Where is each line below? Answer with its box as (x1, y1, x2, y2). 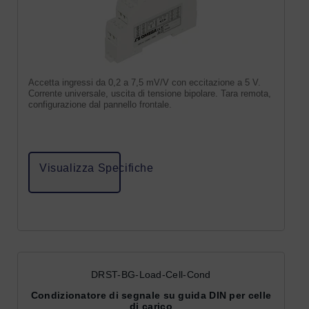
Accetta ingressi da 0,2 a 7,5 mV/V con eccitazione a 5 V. (28, 77, 261, 88)
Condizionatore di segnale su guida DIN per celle (30, 289, 272, 301)
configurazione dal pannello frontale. (28, 99, 172, 110)
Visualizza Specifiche (39, 161, 154, 174)
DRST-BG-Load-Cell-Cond (91, 268, 211, 280)
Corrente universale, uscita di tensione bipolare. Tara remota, (28, 88, 271, 99)
